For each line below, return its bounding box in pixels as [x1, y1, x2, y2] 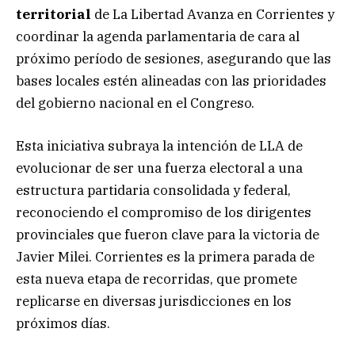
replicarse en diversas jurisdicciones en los [16, 292, 292, 311]
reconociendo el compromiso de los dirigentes [16, 204, 311, 222]
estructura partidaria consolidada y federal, [16, 181, 291, 200]
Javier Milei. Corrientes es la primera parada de [16, 248, 315, 266]
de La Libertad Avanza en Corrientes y [91, 6, 334, 24]
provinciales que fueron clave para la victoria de [16, 226, 319, 244]
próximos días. [16, 315, 110, 333]
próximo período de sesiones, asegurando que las [16, 50, 331, 68]
